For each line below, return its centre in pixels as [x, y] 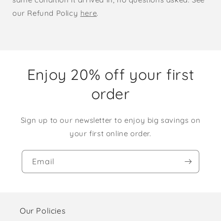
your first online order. [110, 134]
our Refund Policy [46, 13]
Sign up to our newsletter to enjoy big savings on [110, 120]
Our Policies [43, 211]
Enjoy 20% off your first [110, 75]
